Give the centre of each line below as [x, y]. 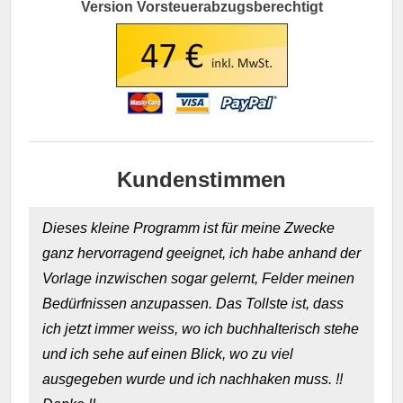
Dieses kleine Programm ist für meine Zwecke [189, 228]
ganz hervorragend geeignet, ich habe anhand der [202, 253]
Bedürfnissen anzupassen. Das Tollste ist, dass [193, 303]
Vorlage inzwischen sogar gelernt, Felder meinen [199, 278]
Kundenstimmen [201, 179]
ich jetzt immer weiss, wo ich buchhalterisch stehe [201, 328]
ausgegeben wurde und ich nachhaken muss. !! [193, 379]
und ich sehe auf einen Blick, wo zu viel [168, 354]
